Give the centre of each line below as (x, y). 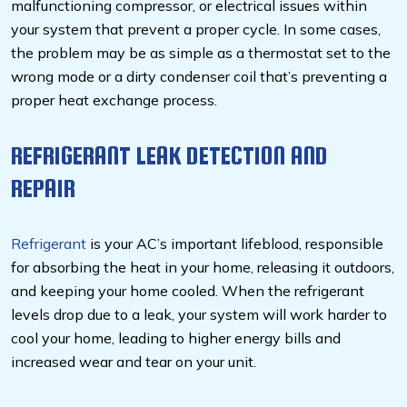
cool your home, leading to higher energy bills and (176, 338)
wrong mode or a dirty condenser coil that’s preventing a (199, 77)
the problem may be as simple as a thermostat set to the (201, 53)
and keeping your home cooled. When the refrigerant (188, 291)
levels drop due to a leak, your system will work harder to (199, 315)
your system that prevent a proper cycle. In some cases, (196, 30)
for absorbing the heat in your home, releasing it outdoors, (203, 268)
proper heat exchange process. (114, 100)
